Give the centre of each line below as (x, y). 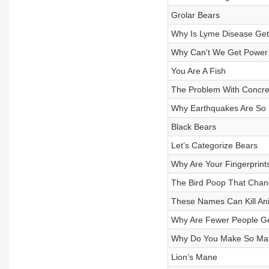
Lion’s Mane (194, 257)
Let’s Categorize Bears (214, 145)
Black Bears (193, 127)
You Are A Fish (198, 71)
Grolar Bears (195, 15)
